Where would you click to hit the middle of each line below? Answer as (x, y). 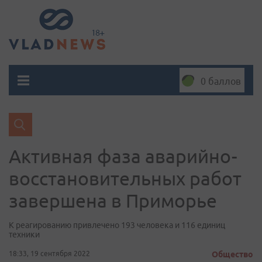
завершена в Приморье (113, 201)
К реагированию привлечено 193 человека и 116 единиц (117, 225)
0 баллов (221, 81)
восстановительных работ (125, 178)
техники (24, 235)
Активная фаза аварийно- (123, 156)
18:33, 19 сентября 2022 (49, 254)
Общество (232, 254)
